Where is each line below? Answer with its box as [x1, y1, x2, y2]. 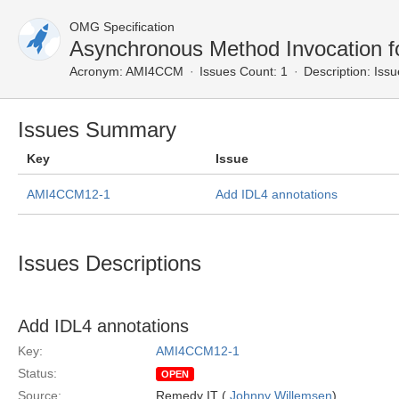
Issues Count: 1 [199, 64, 288, 78]
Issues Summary [18, 118, 176, 142]
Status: [18, 366, 57, 380]
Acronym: [69, 64, 123, 78]
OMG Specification [69, 20, 175, 34]
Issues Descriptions [18, 251, 201, 275]
